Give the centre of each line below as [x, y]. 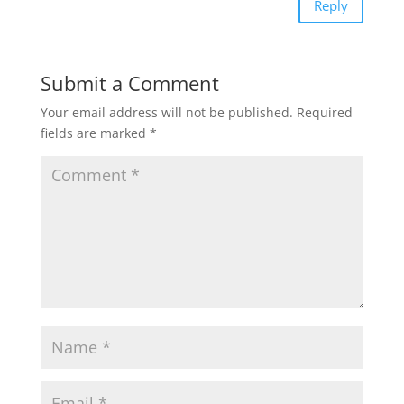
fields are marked [95, 133]
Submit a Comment [129, 83]
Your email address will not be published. [166, 112]
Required [324, 112]
